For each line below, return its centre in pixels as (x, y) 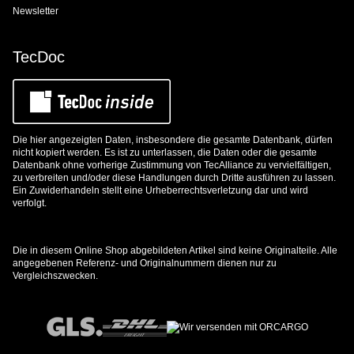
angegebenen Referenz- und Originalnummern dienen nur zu (145, 263)
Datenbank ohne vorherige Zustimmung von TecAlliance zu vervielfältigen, (172, 165)
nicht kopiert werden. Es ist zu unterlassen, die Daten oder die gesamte (165, 153)
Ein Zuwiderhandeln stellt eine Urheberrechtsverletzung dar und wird (160, 190)
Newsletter (36, 11)
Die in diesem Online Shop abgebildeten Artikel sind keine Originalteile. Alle (175, 250)
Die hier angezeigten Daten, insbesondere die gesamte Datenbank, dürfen (173, 140)
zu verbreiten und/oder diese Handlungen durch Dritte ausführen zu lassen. (174, 178)
